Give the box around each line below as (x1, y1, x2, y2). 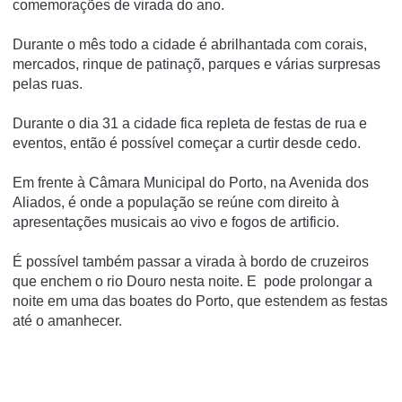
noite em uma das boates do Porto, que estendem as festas (13, 293, 388, 309)
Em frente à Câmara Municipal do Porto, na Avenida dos (13, 174, 369, 190)
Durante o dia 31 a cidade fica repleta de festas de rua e (13, 115, 367, 131)
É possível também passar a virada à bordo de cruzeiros (13, 253, 369, 269)
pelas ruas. (13, 75, 83, 92)
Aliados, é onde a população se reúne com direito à (13, 194, 339, 210)
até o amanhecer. (13, 312, 122, 328)
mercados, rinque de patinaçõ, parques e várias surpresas (13, 56, 380, 72)
